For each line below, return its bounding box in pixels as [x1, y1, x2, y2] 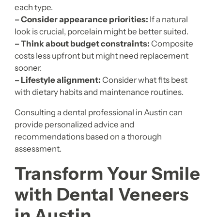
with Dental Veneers [15, 184, 189, 205]
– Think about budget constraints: [15, 39, 150, 49]
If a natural [148, 15, 188, 25]
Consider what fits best [101, 75, 187, 85]
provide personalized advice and [15, 120, 134, 130]
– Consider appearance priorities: [15, 15, 148, 25]
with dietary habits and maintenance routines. [15, 87, 184, 97]
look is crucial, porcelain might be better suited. [15, 27, 188, 37]
